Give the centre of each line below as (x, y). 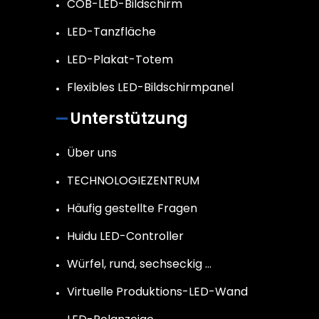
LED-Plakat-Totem (120, 60)
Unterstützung (129, 119)
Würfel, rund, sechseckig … (139, 264)
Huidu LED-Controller (125, 236)
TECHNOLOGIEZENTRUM (133, 181)
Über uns (92, 153)
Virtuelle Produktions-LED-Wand (157, 292)
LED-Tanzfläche (111, 32)
